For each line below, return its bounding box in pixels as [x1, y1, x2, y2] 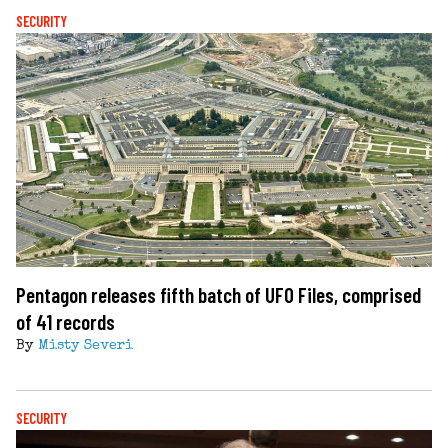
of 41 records [16, 308, 115, 334]
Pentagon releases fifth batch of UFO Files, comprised [16, 281, 421, 307]
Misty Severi [38, 338, 133, 353]
